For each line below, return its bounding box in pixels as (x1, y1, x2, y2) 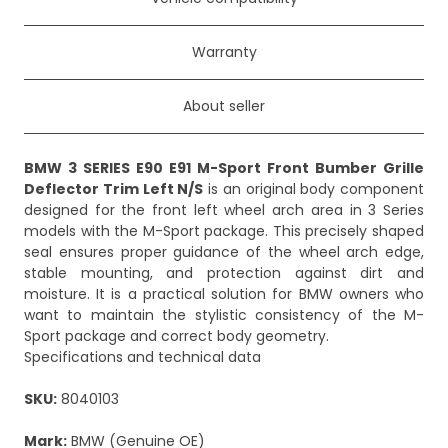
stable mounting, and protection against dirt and (24, 263, 424, 284)
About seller (183, 96, 265, 117)
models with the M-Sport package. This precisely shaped (24, 221, 424, 242)
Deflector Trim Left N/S (24, 179, 204, 200)
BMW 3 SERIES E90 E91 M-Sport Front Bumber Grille (24, 158, 424, 179)
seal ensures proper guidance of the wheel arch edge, (24, 242, 424, 263)
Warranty (191, 42, 257, 63)
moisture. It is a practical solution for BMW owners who (24, 284, 424, 305)
